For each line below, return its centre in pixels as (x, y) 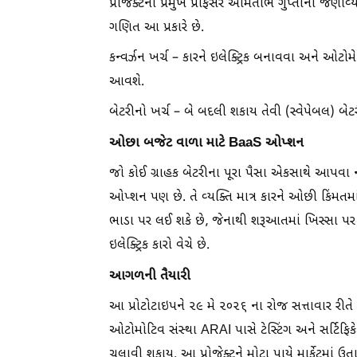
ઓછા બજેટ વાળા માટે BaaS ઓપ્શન (206, 143)
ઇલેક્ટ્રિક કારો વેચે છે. (159, 245)
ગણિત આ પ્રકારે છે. (157, 28)
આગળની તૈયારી (150, 276)
